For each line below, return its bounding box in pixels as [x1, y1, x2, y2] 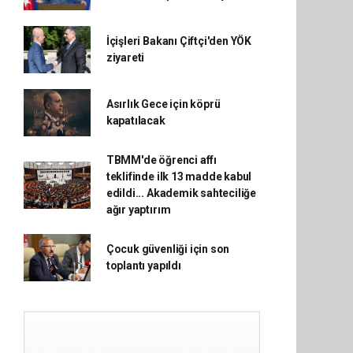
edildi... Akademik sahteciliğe [106, 187, 257, 199]
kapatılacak [106, 114, 165, 127]
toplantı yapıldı [106, 259, 181, 272]
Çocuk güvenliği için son [106, 243, 230, 255]
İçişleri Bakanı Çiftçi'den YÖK [106, 35, 252, 47]
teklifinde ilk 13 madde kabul [106, 170, 252, 183]
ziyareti [106, 51, 145, 64]
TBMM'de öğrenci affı [106, 154, 217, 166]
